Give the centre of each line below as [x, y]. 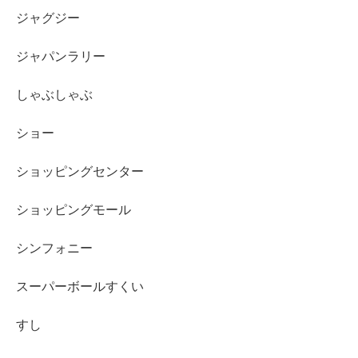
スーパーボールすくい [80, 287]
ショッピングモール [74, 210]
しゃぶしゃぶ [54, 95]
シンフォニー [54, 249]
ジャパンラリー [61, 57]
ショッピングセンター [80, 172]
